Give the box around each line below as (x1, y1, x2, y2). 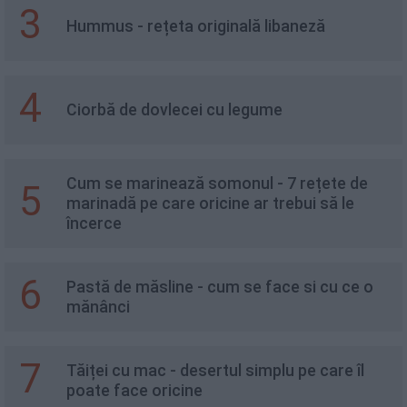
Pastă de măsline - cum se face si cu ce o (66, 278, 373, 296)
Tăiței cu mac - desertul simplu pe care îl (66, 362, 364, 380)
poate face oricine (66, 382, 203, 400)
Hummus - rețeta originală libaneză (66, 17, 325, 35)
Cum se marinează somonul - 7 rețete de (66, 174, 368, 193)
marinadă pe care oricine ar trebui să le (66, 194, 354, 213)
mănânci (66, 298, 130, 316)
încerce (66, 214, 122, 233)
